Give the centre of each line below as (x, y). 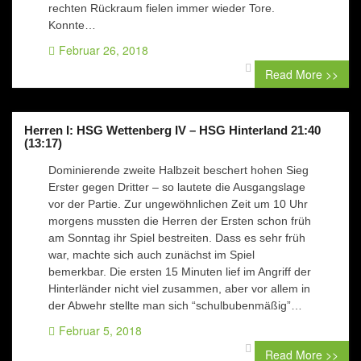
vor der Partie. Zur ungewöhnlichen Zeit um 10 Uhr (178, 204)
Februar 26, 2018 (104, 50)
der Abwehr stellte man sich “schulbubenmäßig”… (175, 305)
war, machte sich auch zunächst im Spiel (151, 255)
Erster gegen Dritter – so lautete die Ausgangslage (177, 187)
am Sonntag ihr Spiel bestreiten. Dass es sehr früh (177, 238)
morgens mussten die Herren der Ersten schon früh (180, 221)
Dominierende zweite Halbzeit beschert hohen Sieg (178, 170)
